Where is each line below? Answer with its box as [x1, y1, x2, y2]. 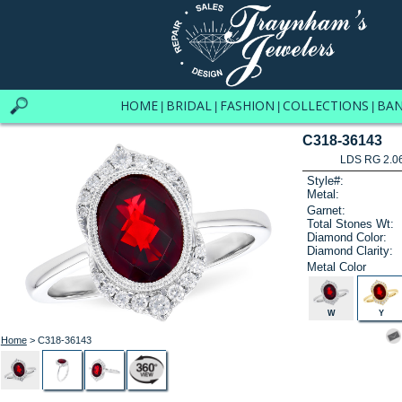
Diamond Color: [307, 230, 388, 244]
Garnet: [307, 203, 346, 217]
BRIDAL [165, 97, 212, 114]
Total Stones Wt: [307, 216, 395, 231]
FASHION [219, 97, 275, 114]
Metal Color [307, 259, 367, 274]
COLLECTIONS [282, 97, 369, 114]
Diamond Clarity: [307, 243, 394, 258]
